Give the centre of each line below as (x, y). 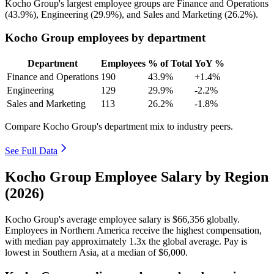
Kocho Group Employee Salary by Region (137, 176)
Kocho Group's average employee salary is (89, 219)
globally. (222, 219)
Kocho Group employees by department (105, 38)
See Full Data (31, 151)
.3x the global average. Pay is (191, 241)
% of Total (170, 64)
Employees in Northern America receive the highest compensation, (133, 230)
